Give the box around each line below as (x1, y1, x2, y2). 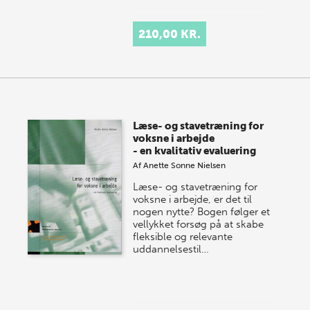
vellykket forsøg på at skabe (133, 218, 264, 231)
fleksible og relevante (133, 230, 233, 244)
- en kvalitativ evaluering (133, 145, 257, 158)
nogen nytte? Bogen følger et (133, 206, 271, 219)
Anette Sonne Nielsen (143, 161, 226, 171)
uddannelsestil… (133, 243, 210, 256)
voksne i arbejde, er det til (133, 193, 253, 206)
